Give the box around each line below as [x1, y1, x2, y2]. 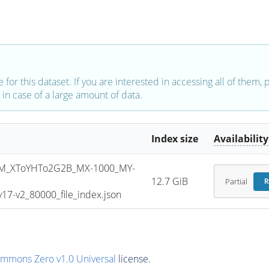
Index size [151, 132, 199, 146]
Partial [225, 176, 247, 187]
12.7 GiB [151, 175, 189, 189]
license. [115, 252, 151, 265]
